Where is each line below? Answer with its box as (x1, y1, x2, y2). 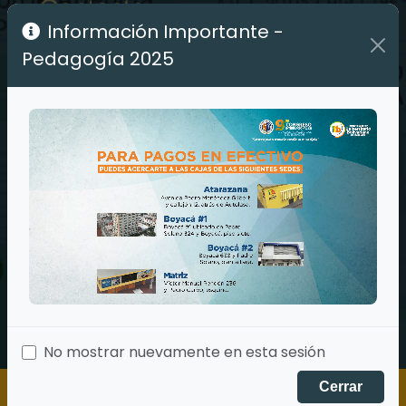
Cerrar (319, 378, 362, 394)
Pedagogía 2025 (22, 45, 174, 72)
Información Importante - (47, 18, 284, 44)
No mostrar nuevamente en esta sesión (43, 341, 325, 362)
